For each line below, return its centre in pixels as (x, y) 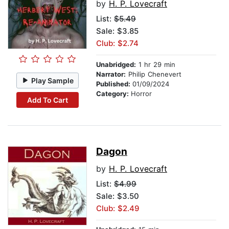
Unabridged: (116, 65)
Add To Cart (47, 100)
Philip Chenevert (154, 74)
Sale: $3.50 (118, 196)
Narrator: (111, 74)
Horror (141, 94)
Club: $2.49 (118, 209)
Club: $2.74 (117, 43)
